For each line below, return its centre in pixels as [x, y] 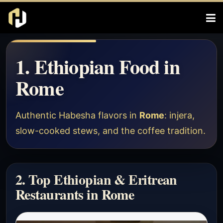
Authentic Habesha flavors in [77, 115]
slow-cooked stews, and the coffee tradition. [111, 131]
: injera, [179, 115]
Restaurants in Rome [75, 194]
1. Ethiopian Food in [98, 66]
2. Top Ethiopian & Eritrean [96, 179]
